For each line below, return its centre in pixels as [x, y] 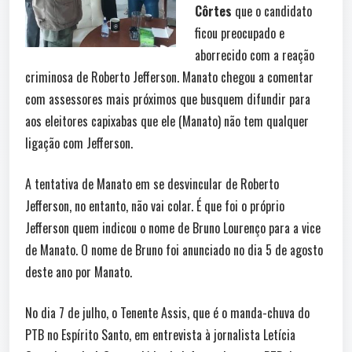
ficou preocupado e [240, 33]
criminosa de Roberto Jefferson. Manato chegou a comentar [169, 77]
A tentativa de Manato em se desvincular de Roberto [152, 184]
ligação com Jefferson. [79, 143]
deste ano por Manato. [79, 272]
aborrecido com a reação [255, 55]
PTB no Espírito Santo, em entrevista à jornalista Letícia [160, 335]
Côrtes [215, 11]
